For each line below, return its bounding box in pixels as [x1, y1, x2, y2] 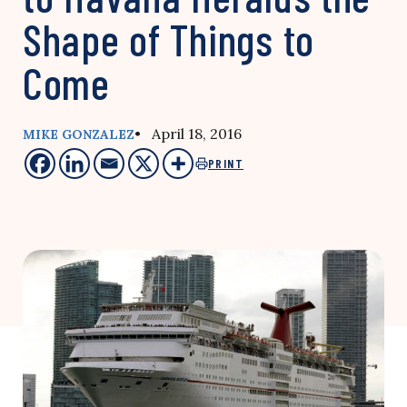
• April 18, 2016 [134, 124, 242, 143]
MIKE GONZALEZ [23, 126, 134, 143]
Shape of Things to [23, 13, 314, 65]
